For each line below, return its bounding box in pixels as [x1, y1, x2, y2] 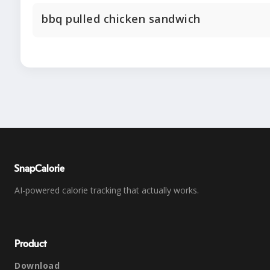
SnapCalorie [14, 164, 64, 174]
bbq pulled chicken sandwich [42, 11, 201, 26]
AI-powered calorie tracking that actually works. [14, 184, 199, 196]
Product [14, 239, 47, 249]
